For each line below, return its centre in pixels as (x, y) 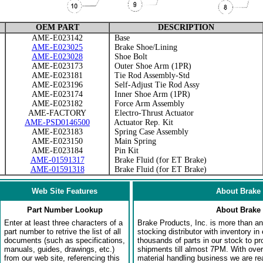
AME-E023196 (57, 85)
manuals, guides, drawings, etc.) (59, 249)
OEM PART (57, 27)
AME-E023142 (57, 38)
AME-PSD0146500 (57, 122)
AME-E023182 (57, 104)
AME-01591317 (57, 160)
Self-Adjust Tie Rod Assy (155, 85)
